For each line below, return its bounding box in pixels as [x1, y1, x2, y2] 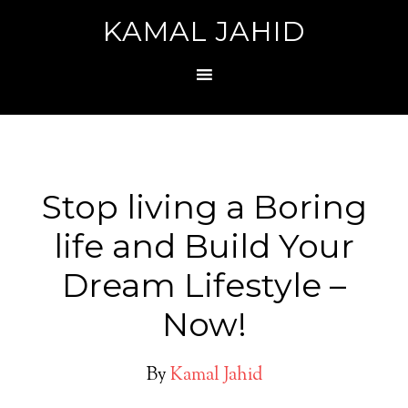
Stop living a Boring [41, 187, 367, 227]
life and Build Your [54, 226, 354, 266]
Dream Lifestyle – [62, 265, 346, 305]
